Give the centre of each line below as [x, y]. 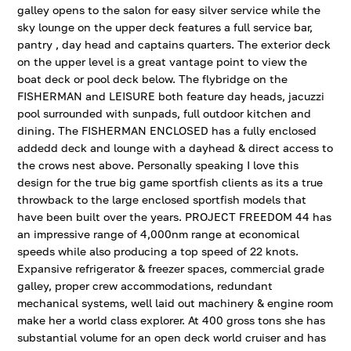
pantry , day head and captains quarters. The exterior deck [174, 44]
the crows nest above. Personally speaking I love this [158, 165]
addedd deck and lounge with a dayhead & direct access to [175, 148]
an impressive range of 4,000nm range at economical [159, 234]
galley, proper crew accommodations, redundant [145, 286]
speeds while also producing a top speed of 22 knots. [158, 251]
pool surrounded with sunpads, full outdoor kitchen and [165, 113]
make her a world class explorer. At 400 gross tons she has [172, 320]
